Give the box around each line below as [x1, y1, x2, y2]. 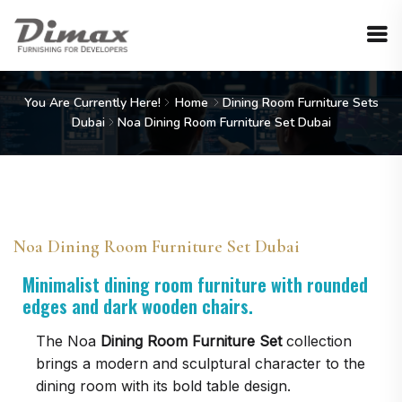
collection [286, 332, 352, 350]
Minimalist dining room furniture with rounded [22, 271, 368, 298]
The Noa [36, 332, 100, 350]
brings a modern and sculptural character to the [36, 354, 365, 372]
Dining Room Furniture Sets [222, 94, 379, 111]
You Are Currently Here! [23, 94, 161, 111]
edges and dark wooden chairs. [22, 293, 253, 319]
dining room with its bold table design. [36, 377, 295, 395]
